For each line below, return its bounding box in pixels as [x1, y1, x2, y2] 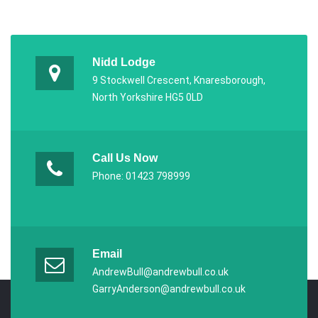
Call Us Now [92, 151, 158, 164]
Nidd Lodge [92, 55, 155, 68]
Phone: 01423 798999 [92, 170, 190, 182]
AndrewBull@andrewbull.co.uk [92, 265, 229, 278]
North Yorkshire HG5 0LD [92, 91, 203, 103]
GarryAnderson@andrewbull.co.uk [92, 283, 246, 295]
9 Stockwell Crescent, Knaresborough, [92, 74, 265, 86]
